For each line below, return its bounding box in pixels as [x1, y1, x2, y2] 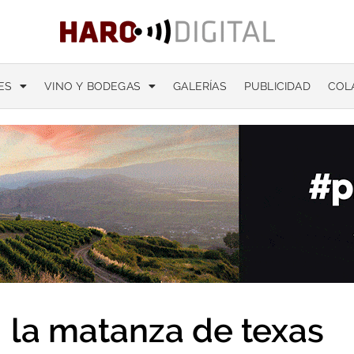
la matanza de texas [11, 311, 324, 350]
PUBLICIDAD [243, 80, 311, 92]
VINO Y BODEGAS [44, 80, 141, 92]
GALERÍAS [173, 80, 227, 92]
